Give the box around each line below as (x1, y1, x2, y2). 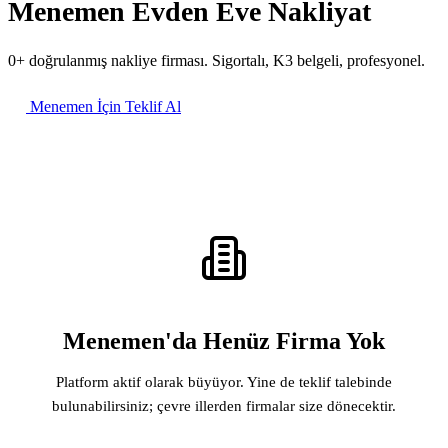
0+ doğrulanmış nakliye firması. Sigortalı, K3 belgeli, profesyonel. (8, 51, 425, 69)
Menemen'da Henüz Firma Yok (63, 327, 385, 354)
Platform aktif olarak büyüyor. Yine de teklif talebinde (56, 373, 392, 390)
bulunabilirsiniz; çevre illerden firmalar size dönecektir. (52, 397, 396, 414)
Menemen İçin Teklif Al (26, 97, 181, 115)
